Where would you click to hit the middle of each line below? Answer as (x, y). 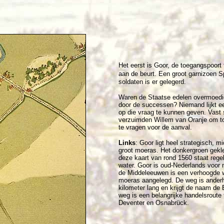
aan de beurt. (137, 74)
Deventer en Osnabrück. (154, 203)
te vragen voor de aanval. (155, 127)
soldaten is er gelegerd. (152, 82)
